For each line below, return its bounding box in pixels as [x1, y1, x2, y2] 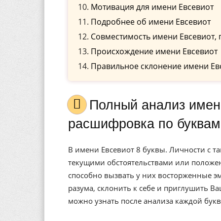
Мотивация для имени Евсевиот [91, 1, 214, 12]
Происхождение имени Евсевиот [91, 46, 218, 57]
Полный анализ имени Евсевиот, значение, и [89, 98, 99, 112]
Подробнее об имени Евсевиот [91, 16, 211, 27]
